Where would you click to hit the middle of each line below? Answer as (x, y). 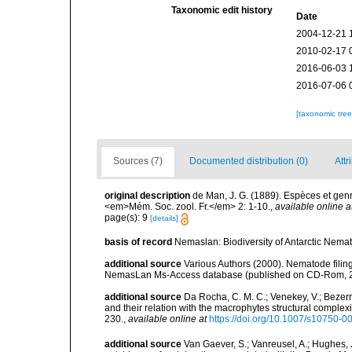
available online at (167, 319)
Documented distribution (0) (249, 161)
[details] (164, 218)
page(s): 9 (127, 218)
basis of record (138, 242)
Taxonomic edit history (222, 11)
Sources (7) (138, 161)
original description (147, 196)
